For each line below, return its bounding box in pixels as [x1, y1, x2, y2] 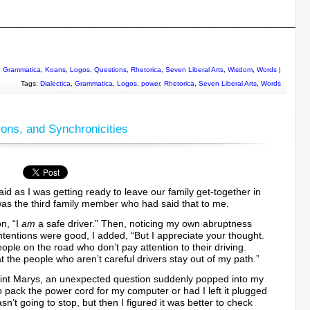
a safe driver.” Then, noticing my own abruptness [35, 218, 252, 229]
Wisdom [228, 66, 253, 73]
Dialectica [40, 80, 71, 87]
